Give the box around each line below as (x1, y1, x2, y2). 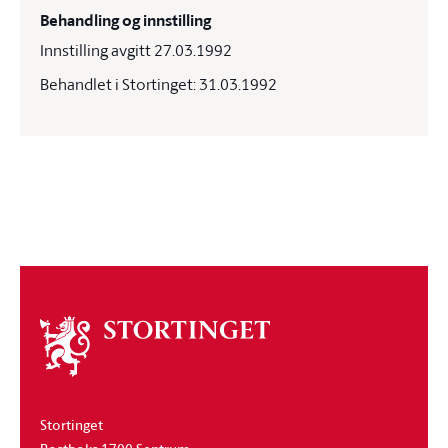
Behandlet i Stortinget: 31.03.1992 (40, 73, 277, 95)
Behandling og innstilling (40, 9, 211, 32)
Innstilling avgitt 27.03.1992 (40, 39, 232, 61)
